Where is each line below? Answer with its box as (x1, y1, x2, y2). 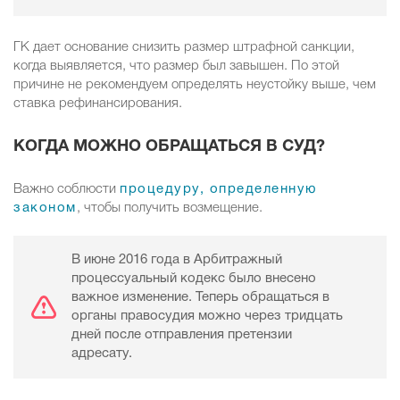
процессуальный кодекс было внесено (71, 272, 316, 286)
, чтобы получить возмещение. (76, 202, 262, 215)
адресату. (71, 347, 132, 361)
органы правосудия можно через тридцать (71, 310, 343, 323)
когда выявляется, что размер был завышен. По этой (13, 60, 339, 73)
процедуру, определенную (120, 183, 317, 196)
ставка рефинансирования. (13, 97, 182, 111)
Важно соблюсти (13, 183, 120, 196)
